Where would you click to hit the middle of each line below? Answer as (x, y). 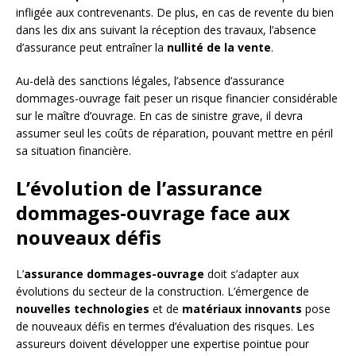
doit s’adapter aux (252, 274)
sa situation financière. (74, 151)
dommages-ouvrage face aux (153, 213)
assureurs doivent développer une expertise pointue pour (163, 344)
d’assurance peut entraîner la (91, 48)
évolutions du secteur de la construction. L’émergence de (163, 292)
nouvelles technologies (83, 309)
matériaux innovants (242, 309)
